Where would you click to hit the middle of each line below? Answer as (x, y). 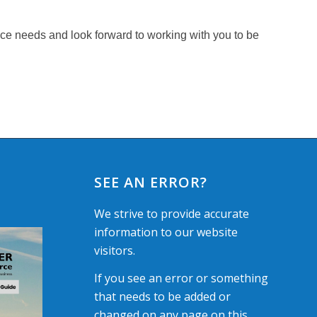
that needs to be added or (162, 297)
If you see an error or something (181, 278)
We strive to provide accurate (171, 213)
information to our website (166, 232)
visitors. (114, 250)
